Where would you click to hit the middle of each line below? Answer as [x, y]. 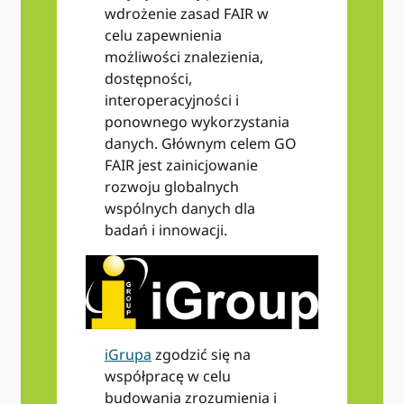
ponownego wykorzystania [197, 121]
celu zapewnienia [163, 35]
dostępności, [148, 78]
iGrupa [128, 355]
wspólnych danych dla [179, 208]
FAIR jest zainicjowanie [181, 165]
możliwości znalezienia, [184, 56]
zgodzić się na [201, 355]
